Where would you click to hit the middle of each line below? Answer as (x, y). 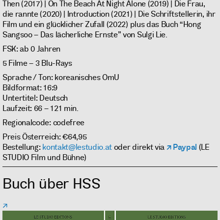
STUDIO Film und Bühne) (44, 158)
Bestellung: (23, 147)
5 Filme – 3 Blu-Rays (37, 63)
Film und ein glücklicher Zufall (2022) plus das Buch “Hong (102, 25)
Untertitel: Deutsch (35, 98)
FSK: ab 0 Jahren (31, 49)
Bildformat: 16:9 (30, 88)
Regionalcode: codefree (43, 123)
